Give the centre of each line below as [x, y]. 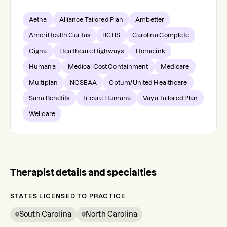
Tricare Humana [106, 98]
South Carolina [45, 214]
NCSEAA [83, 82]
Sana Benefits [49, 98]
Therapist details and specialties [83, 173]
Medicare [175, 67]
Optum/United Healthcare [148, 82]
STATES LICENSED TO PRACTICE [68, 196]
